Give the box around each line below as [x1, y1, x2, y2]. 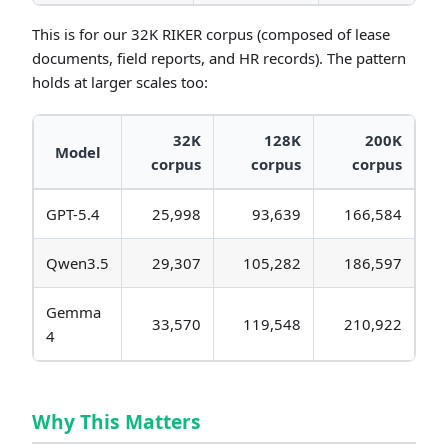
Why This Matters [32, 408, 201, 436]
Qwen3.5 [46, 253, 109, 274]
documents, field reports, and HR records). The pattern [32, 48, 406, 69]
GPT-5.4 [46, 204, 100, 225]
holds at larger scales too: [32, 72, 208, 93]
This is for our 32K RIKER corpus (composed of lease [32, 24, 390, 45]
